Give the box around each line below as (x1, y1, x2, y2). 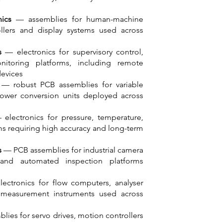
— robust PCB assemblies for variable (1, 80, 143, 89)
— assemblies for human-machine (11, 14, 143, 24)
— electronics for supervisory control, (1, 47, 144, 56)
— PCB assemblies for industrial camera (1, 145, 143, 155)
